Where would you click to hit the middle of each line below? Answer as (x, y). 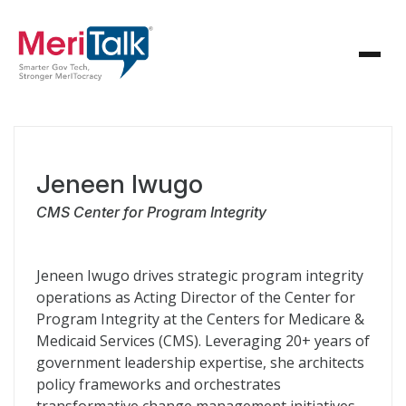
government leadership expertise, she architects (200, 362)
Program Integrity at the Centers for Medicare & (200, 319)
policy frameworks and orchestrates (159, 384)
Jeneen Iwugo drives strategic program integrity (200, 275)
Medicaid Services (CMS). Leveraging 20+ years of (203, 341)
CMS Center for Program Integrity (151, 212)
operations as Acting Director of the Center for (196, 297)
